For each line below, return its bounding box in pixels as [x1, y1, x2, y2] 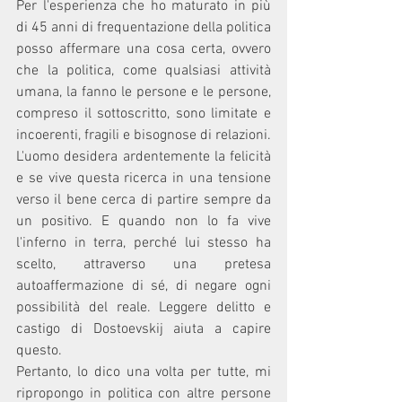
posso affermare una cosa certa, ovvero [16, 39, 271, 58]
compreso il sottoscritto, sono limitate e [16, 104, 271, 123]
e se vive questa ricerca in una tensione [16, 169, 271, 188]
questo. [16, 341, 62, 360]
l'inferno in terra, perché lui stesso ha [16, 233, 271, 252]
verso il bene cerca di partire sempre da [16, 190, 271, 209]
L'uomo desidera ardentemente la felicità [16, 147, 271, 166]
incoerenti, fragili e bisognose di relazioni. [16, 126, 271, 144]
